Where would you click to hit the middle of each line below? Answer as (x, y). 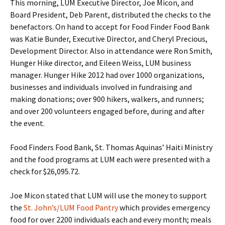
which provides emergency (164, 207)
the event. (27, 123)
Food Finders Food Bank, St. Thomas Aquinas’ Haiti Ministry (111, 147)
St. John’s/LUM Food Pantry (71, 207)
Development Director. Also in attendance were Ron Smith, (111, 50)
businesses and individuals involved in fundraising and (101, 87)
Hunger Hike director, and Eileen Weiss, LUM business (101, 63)
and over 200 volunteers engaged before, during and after (107, 111)
